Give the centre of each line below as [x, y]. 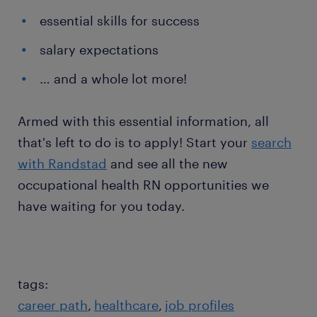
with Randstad [62, 163]
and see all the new [167, 163]
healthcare [126, 305]
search [271, 142]
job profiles [200, 305]
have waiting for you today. [101, 206]
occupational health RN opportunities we [143, 185]
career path [53, 305]
